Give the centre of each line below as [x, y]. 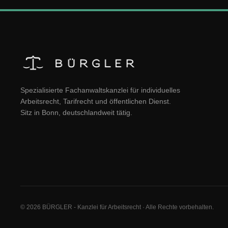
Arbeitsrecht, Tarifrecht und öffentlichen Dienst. [96, 101]
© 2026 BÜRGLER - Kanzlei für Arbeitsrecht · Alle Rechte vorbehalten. [117, 207]
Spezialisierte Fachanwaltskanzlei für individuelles [100, 90]
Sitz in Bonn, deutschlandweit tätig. [76, 112]
